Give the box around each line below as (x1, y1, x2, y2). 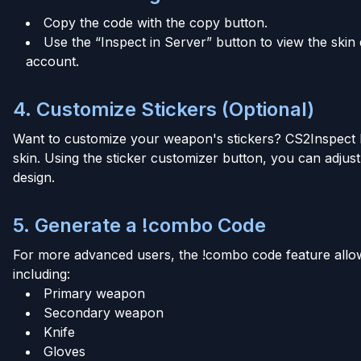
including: (13, 265, 70, 282)
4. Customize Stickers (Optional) (13, 97, 314, 121)
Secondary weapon (44, 304, 164, 321)
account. (26, 52, 79, 69)
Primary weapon (44, 284, 145, 301)
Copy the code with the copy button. (44, 14, 268, 31)
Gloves (44, 342, 85, 359)
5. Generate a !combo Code (13, 213, 266, 237)
